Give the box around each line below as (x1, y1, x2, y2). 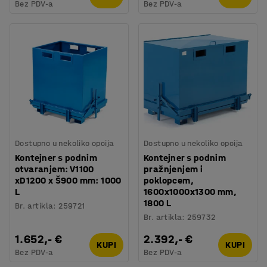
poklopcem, (144, 174, 194, 186)
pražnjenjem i (144, 163, 203, 175)
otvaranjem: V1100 (15, 163, 94, 175)
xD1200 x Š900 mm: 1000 (15, 174, 122, 186)
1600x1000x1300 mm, (144, 185, 237, 197)
